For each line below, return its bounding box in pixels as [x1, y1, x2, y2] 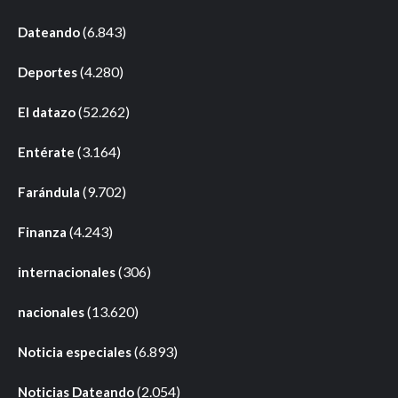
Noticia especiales [18, 344, 131, 361]
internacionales [18, 264, 115, 281]
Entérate [18, 144, 75, 161]
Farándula [18, 184, 80, 201]
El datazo [18, 104, 76, 121]
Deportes [18, 64, 77, 81]
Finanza [18, 224, 67, 241]
